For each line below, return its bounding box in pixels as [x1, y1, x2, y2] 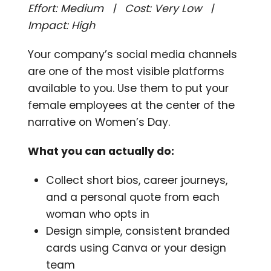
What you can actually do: [28, 143, 175, 158]
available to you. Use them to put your [28, 80, 229, 96]
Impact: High [28, 18, 96, 33]
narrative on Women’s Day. [28, 114, 171, 129]
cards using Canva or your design [46, 240, 227, 255]
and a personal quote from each [46, 189, 220, 204]
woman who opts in [46, 206, 150, 221]
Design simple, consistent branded [46, 223, 230, 238]
